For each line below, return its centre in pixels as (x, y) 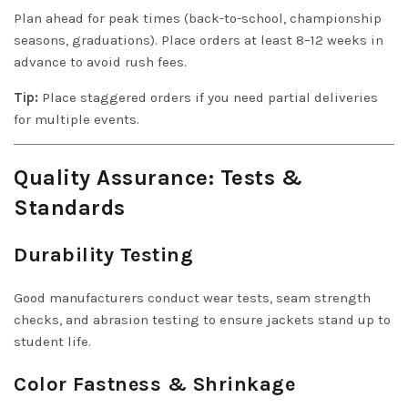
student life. (52, 341)
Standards (70, 207)
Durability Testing (103, 255)
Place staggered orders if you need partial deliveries (208, 97)
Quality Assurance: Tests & (158, 177)
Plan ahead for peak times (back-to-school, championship (198, 18)
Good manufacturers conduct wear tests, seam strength (192, 297)
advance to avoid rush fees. (100, 61)
